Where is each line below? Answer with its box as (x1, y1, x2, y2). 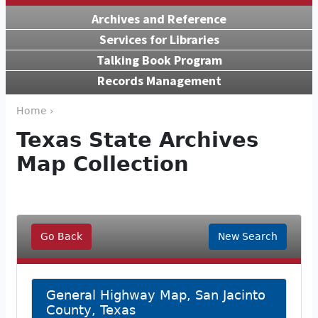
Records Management (97, 72, 221, 89)
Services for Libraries (99, 31, 219, 48)
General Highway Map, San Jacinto (46, 287, 265, 302)
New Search (218, 230, 278, 242)
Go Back (40, 230, 82, 242)
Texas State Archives (16, 127, 258, 152)
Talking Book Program (96, 51, 222, 68)
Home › (16, 104, 54, 116)
